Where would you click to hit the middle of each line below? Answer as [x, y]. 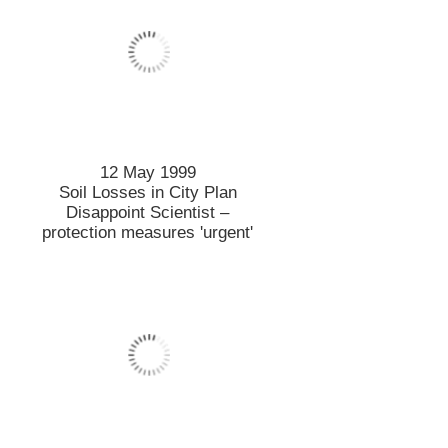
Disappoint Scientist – [148, 213]
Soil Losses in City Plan [147, 193]
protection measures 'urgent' [148, 233]
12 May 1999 [147, 173]
